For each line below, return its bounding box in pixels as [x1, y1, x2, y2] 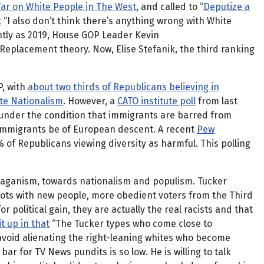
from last [196, 95, 237, 107]
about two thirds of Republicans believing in [28, 81, 219, 93]
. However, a [63, 95, 117, 107]
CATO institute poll [117, 95, 196, 107]
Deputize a [203, 1, 250, 12]
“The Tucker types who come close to [49, 218, 212, 229]
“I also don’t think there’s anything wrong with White [1, 15, 232, 27]
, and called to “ [136, 1, 203, 12]
